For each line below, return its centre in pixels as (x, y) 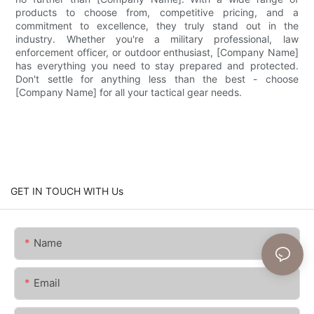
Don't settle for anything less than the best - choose (157, 78)
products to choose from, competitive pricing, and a (157, 12)
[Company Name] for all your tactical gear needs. (129, 92)
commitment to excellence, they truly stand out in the (157, 25)
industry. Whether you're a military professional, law (157, 39)
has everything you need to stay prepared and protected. (157, 65)
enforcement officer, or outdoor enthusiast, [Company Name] (157, 52)
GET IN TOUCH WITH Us (67, 191)
